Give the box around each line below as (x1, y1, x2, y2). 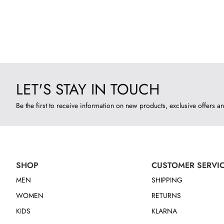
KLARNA (151, 206, 177, 216)
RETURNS (151, 190, 181, 200)
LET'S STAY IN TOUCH (16, 78, 159, 100)
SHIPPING (151, 175, 182, 185)
